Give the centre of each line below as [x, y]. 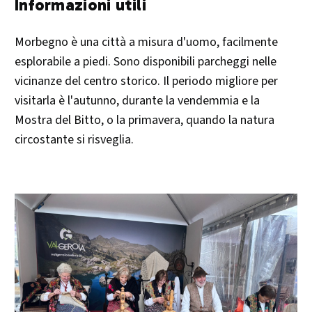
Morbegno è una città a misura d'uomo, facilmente [146, 42]
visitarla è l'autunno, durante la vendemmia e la [137, 100]
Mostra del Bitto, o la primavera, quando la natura [145, 120]
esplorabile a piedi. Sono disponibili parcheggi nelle [146, 61]
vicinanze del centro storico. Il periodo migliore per [146, 81]
